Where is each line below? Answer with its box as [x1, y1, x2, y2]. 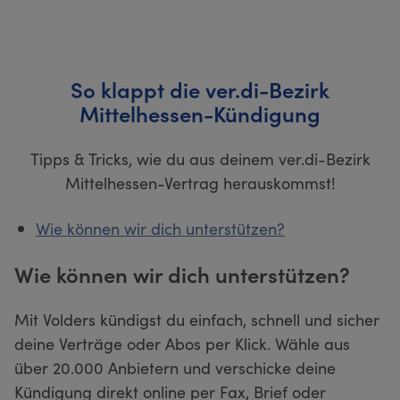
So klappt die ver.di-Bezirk [71, 73, 329, 104]
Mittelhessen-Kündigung [79, 97, 321, 128]
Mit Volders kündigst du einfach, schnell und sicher [14, 307, 379, 330]
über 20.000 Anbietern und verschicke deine [14, 355, 336, 379]
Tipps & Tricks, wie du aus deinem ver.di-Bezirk [29, 146, 371, 170]
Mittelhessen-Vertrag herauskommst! [64, 171, 336, 194]
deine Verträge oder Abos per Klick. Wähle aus [14, 331, 350, 354]
